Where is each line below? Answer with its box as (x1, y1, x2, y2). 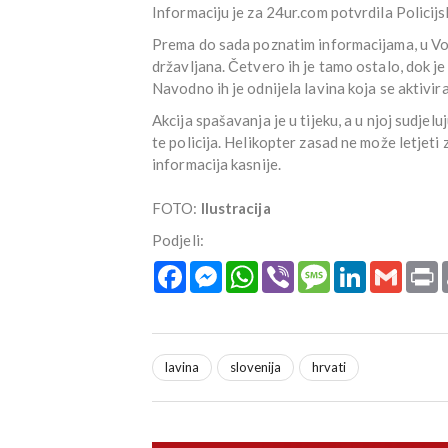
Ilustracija (197, 198, 271, 217)
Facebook (186, 259, 246, 277)
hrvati (312, 358, 346, 375)
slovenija (230, 358, 281, 375)
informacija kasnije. (152, 154, 281, 173)
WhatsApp (258, 259, 326, 277)
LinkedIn (366, 259, 420, 277)
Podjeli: (152, 230, 204, 249)
